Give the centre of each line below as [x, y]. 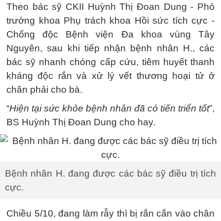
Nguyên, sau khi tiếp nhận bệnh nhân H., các [110, 48]
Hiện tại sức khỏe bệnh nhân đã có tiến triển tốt [109, 108]
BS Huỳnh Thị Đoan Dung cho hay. [81, 122]
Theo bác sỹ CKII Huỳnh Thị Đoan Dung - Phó [110, 7]
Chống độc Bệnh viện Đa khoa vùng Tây [110, 34]
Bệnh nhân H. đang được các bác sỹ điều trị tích [110, 173]
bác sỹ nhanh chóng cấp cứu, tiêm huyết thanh [110, 62]
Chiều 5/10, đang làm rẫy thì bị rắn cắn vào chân [110, 213]
